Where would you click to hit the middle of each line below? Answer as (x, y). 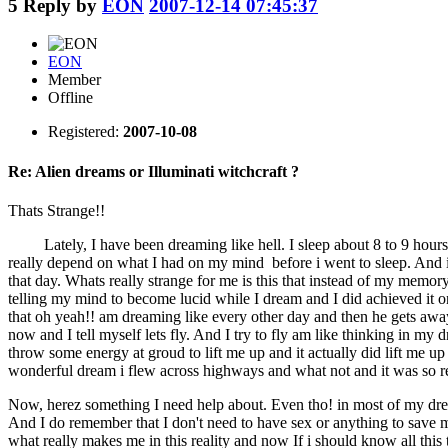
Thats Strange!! (56, 210)
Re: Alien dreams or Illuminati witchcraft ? (153, 171)
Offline (70, 98)
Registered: (85, 132)
